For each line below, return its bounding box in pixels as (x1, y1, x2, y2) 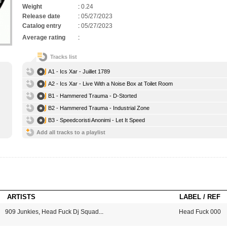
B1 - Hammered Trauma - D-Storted (48, 93, 137, 99)
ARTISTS (7, 193, 35, 201)
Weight (22, 3, 42, 10)
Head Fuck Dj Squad (41, 208, 99, 215)
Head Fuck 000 (179, 208, 221, 215)
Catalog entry (22, 22, 61, 29)
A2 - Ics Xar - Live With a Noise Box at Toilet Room (48, 81, 173, 87)
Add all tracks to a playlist (36, 129, 105, 135)
